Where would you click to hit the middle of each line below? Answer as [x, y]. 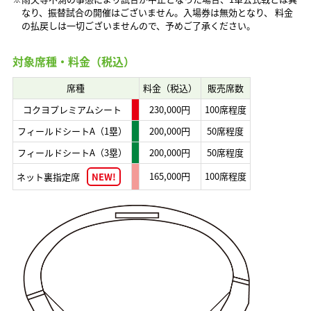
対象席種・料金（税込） [73, 61]
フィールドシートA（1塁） [72, 131]
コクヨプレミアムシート [72, 109]
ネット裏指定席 [48, 177]
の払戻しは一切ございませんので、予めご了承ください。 [138, 25]
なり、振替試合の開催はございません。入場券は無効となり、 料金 [157, 12]
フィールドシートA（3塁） [72, 152]
